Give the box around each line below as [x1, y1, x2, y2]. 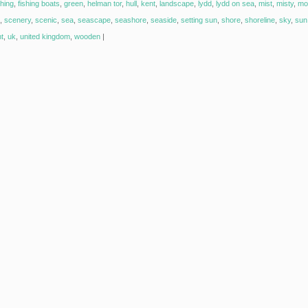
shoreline [245, 16, 275, 24]
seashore [115, 16, 146, 24]
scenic [35, 16, 57, 24]
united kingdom [20, 32, 70, 41]
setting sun [181, 16, 217, 24]
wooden [74, 32, 100, 41]
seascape [78, 16, 111, 24]
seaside [151, 16, 177, 24]
